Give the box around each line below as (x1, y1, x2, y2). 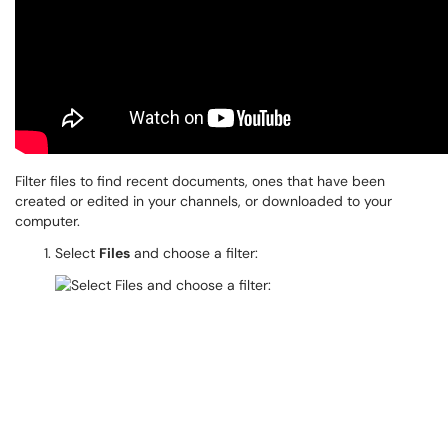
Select (55, 244, 99, 262)
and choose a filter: (130, 244, 258, 262)
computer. (15, 212, 80, 230)
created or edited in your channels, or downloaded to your (15, 192, 392, 210)
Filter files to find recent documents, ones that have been (15, 172, 385, 190)
